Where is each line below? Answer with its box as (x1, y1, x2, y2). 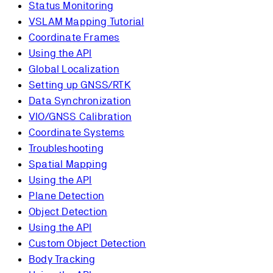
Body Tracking (29, 253, 96, 266)
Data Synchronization (29, 94, 131, 107)
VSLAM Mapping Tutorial (29, 15, 144, 28)
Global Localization (29, 63, 119, 76)
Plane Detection (29, 190, 104, 202)
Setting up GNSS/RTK (29, 79, 131, 91)
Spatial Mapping (29, 158, 107, 171)
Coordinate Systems (29, 126, 125, 139)
